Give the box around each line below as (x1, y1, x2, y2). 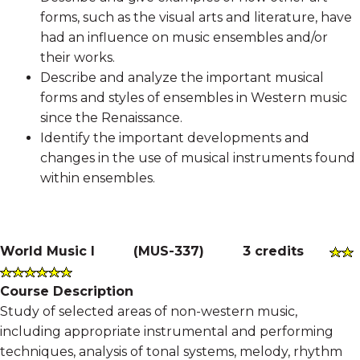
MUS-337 (138, 243, 199, 259)
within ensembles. (40, 170, 155, 186)
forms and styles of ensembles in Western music (40, 89, 347, 105)
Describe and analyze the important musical (40, 69, 324, 85)
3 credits (243, 243, 304, 259)
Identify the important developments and (40, 129, 309, 145)
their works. (40, 49, 115, 65)
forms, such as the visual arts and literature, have (40, 9, 352, 25)
